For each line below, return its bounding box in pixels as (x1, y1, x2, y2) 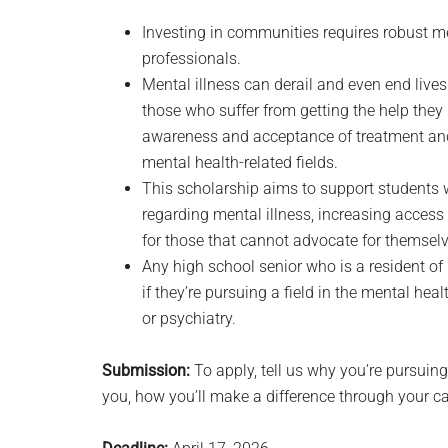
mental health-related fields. (142, 153, 338, 172)
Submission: (102, 361, 190, 380)
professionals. (142, 49, 241, 68)
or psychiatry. (142, 309, 236, 328)
